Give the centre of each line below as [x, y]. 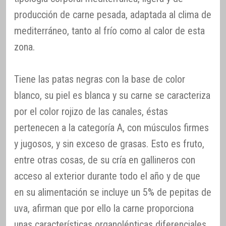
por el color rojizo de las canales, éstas [91, 112]
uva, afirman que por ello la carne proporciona [104, 209]
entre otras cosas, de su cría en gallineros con [105, 160]
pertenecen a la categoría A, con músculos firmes [111, 128]
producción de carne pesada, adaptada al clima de [113, 15]
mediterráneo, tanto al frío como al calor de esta [109, 31]
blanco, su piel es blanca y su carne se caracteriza [112, 96]
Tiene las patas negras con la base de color [100, 79]
